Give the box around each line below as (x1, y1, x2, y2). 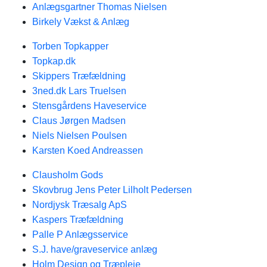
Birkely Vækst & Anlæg (32, 17, 129, 27)
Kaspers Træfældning (32, 215, 123, 225)
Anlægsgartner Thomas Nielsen (32, 2, 167, 12)
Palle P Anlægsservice (32, 229, 128, 240)
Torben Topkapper (32, 41, 108, 51)
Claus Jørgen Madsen (32, 116, 126, 126)
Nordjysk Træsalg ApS (32, 200, 127, 210)
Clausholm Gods (32, 170, 103, 180)
